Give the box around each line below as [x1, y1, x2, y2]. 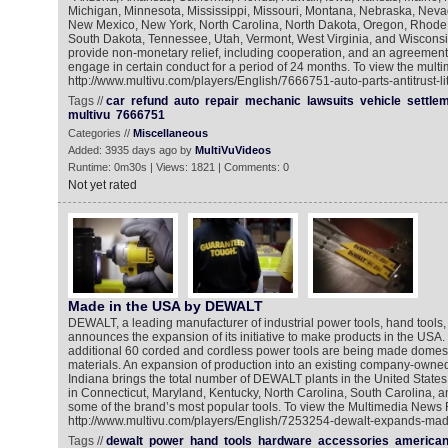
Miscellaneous [132, 127, 208, 139]
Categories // [67, 127, 133, 139]
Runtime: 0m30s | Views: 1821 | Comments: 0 [67, 161, 289, 173]
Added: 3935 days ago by [67, 144, 195, 156]
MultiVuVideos [194, 144, 271, 156]
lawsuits [306, 94, 354, 108]
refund [130, 94, 168, 108]
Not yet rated [67, 178, 137, 192]
